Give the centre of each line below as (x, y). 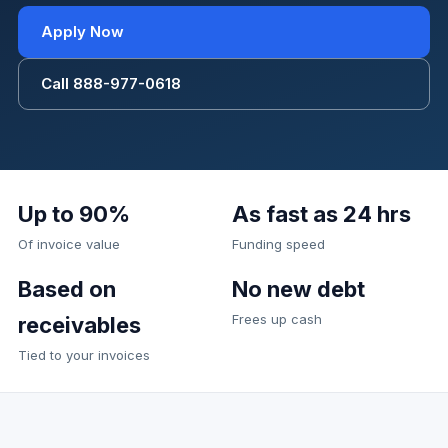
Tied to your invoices (84, 355)
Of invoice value (69, 244)
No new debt (298, 289)
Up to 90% (74, 214)
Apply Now (82, 31)
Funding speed (278, 244)
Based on (67, 289)
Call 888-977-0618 (111, 83)
